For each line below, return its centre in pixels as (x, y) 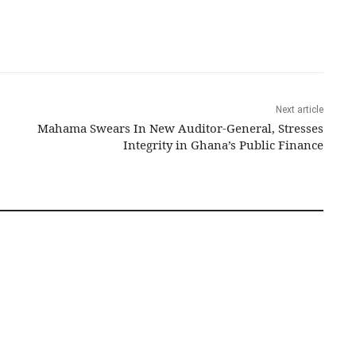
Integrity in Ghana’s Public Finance (223, 145)
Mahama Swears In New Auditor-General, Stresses (180, 128)
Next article (299, 110)
